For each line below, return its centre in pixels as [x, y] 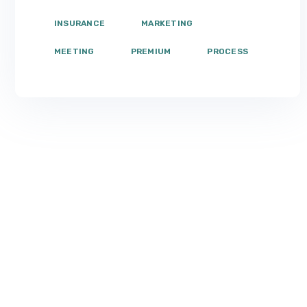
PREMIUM [151, 51]
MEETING [74, 51]
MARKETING [167, 23]
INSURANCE [80, 23]
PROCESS [228, 51]
